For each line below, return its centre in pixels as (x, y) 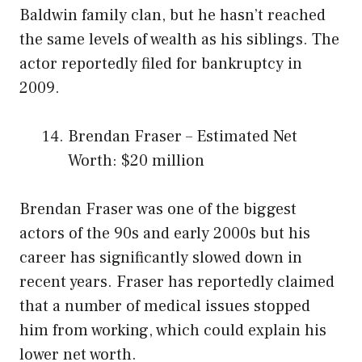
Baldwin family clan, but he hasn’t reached (173, 16)
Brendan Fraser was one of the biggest (158, 210)
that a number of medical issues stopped (165, 307)
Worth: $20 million (136, 161)
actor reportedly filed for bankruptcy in (161, 64)
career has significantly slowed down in (161, 258)
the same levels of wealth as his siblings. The (179, 40)
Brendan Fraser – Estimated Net (183, 137)
